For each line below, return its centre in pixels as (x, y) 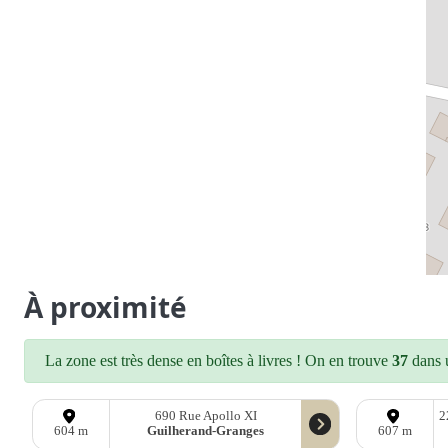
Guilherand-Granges (206, 431)
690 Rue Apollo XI (205, 416)
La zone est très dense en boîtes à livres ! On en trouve (218, 360)
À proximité (105, 306)
